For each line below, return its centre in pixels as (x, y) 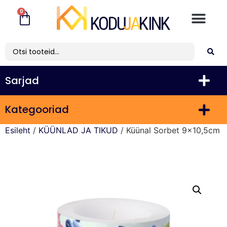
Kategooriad (37, 110)
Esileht (18, 130)
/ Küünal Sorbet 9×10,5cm (169, 130)
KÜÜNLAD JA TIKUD (78, 130)
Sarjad (22, 80)
